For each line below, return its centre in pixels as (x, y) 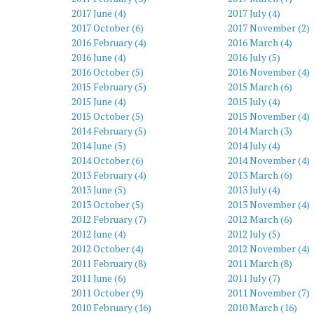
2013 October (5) (108, 204)
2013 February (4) (109, 175)
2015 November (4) (268, 116)
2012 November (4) (268, 248)
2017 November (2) (268, 28)
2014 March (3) (260, 131)
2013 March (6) (260, 175)
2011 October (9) (108, 293)
